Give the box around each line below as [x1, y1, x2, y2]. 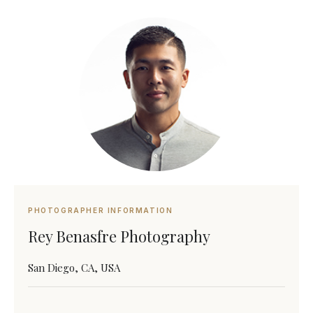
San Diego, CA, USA [28, 261, 120, 275]
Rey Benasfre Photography [28, 226, 210, 247]
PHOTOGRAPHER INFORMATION [28, 206, 173, 214]
